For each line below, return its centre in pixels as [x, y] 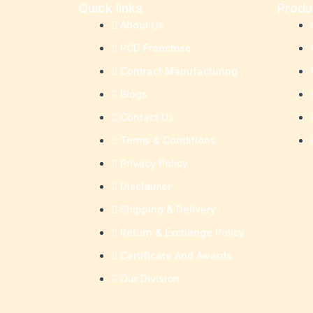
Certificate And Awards [176, 256]
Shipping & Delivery [168, 210]
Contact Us [147, 117]
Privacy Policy [154, 163]
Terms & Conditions [168, 140]
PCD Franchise [156, 48]
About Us [142, 25]
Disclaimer [146, 187]
